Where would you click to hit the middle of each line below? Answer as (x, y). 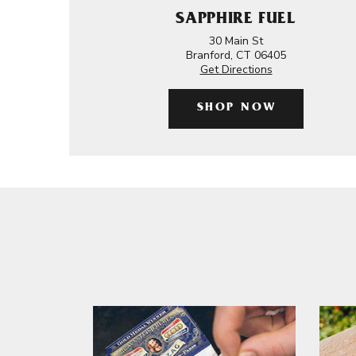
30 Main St (236, 41)
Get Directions (236, 70)
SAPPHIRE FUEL (236, 20)
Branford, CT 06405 (236, 55)
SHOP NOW (236, 108)
